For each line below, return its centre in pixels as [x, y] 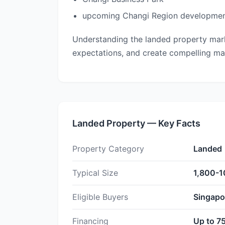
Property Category [108, 149]
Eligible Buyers [100, 197]
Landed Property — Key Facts [136, 123]
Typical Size [95, 173]
